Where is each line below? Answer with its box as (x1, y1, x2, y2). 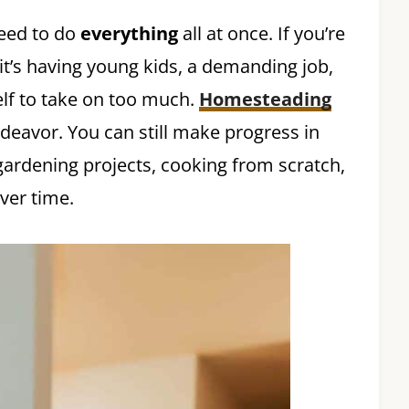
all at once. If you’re (178, 21, 345, 46)
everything (80, 21, 178, 46)
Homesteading (199, 87, 331, 111)
